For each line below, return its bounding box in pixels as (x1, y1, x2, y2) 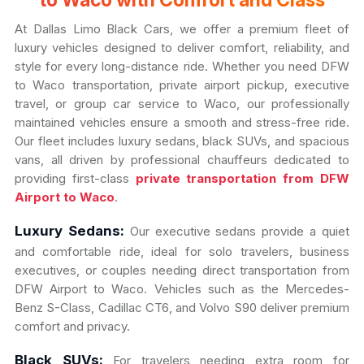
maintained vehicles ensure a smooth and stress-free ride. (15, 115, 349, 131)
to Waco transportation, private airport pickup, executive (15, 77, 349, 93)
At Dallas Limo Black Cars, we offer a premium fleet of (15, 21, 349, 37)
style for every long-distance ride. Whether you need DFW (15, 58, 349, 75)
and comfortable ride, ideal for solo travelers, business (15, 244, 349, 260)
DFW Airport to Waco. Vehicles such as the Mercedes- (15, 281, 349, 297)
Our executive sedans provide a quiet (123, 223, 350, 240)
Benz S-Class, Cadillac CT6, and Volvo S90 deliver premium (15, 300, 349, 316)
